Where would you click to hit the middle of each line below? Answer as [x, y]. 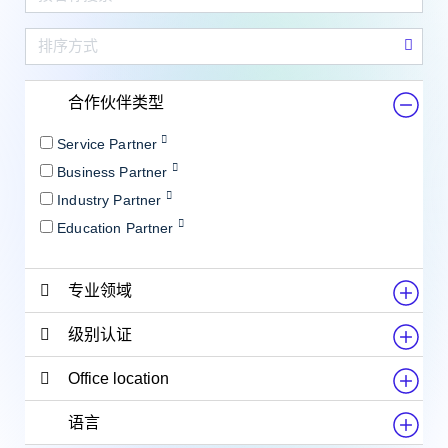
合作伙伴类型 [116, 102]
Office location [118, 378]
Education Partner [117, 227]
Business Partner [114, 171]
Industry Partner [111, 199]
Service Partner [109, 143]
